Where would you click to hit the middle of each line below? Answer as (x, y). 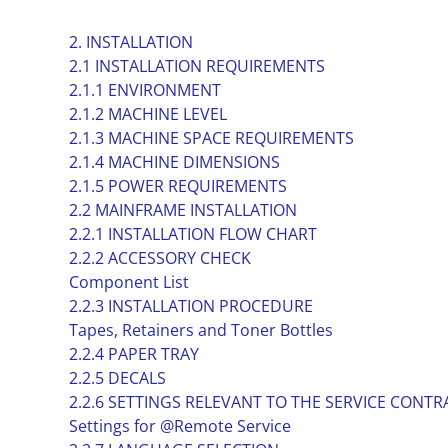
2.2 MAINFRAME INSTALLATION (182, 210)
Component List (128, 282)
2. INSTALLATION (130, 42)
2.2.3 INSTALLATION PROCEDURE (190, 306)
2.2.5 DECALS (117, 378)
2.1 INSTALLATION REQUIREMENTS (196, 66)
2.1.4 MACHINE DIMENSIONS (174, 162)
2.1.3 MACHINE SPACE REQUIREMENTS (211, 138)
